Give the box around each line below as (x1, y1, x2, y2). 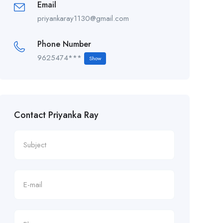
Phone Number (37, 38, 91, 50)
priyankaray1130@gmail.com (37, 13, 129, 24)
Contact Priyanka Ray (13, 109, 99, 121)
